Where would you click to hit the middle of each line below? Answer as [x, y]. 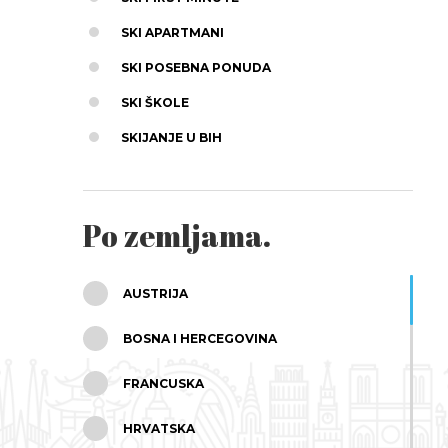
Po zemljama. [176, 235]
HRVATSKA [158, 428]
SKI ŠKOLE [154, 102]
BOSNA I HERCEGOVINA [199, 338]
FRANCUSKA [163, 383]
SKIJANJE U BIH [171, 137]
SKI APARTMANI [172, 32]
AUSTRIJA [155, 293]
